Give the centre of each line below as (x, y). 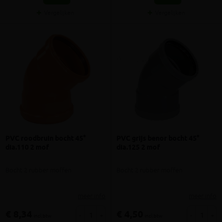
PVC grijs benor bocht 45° (158, 139)
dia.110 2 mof (27, 147)
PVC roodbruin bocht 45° (46, 139)
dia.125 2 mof (138, 147)
